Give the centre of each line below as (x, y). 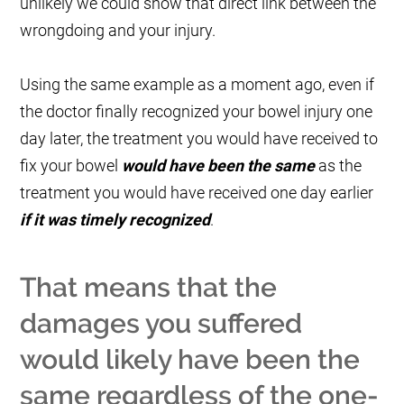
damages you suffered (161, 324)
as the (339, 166)
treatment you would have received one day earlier (197, 193)
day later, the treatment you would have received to (199, 139)
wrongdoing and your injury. (118, 31)
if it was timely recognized (115, 220)
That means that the (149, 288)
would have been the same (219, 166)
